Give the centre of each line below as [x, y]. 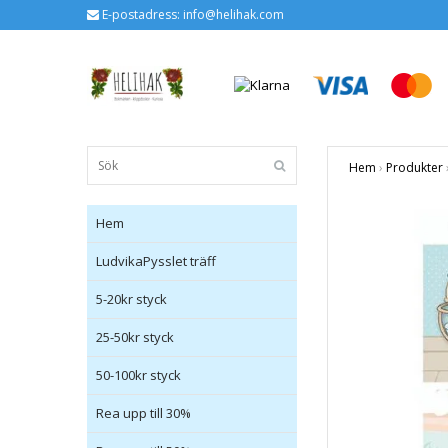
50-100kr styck [138, 375]
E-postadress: [141, 14]
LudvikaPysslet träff [156, 261]
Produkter [414, 168]
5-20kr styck [131, 299]
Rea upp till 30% [143, 413]
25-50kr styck [135, 337]
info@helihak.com [233, 14]
